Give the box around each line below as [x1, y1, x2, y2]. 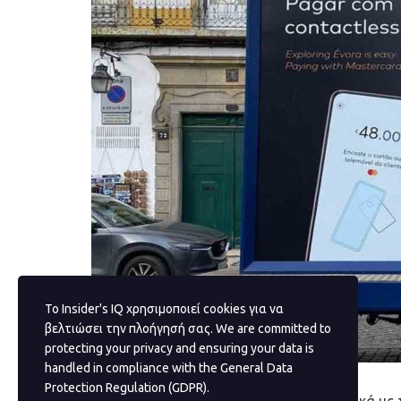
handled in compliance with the [45, 361, 220, 375]
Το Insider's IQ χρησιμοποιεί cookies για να [45, 302, 284, 316]
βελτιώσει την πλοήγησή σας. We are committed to [45, 321, 331, 336]
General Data [220, 361, 293, 375]
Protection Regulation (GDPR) [45, 380, 207, 395]
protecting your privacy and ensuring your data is [45, 341, 314, 355]
